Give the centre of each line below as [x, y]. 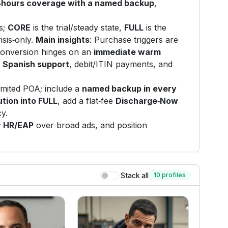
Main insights [63, 40]
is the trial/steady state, [78, 28]
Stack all [134, 176]
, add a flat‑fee [87, 101]
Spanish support [36, 64]
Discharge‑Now [147, 101]
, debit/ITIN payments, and [121, 64]
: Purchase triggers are [134, 40]
